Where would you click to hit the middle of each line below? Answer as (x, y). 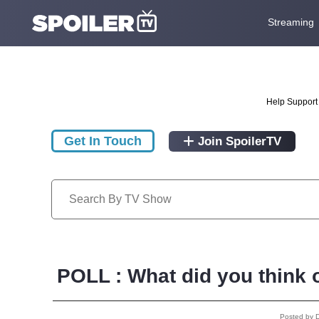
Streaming (291, 22)
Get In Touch (103, 141)
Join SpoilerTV (238, 142)
